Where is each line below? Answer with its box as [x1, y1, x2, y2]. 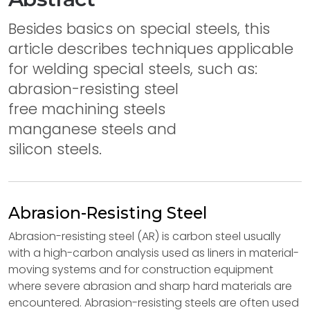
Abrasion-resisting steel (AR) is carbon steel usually [8, 228, 281, 244]
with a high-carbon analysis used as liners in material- [8, 245, 299, 261]
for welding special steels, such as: [8, 59, 257, 79]
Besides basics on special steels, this [8, 19, 270, 39]
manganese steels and [8, 119, 176, 139]
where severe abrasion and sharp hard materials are [8, 278, 292, 294]
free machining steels [8, 99, 165, 119]
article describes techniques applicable [8, 39, 293, 59]
